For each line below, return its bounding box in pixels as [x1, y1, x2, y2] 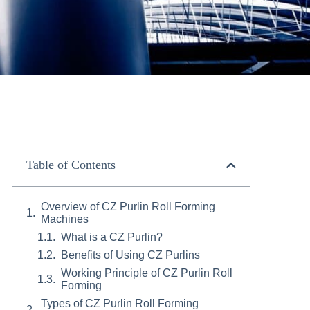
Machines [40, 213, 89, 225]
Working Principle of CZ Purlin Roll [60, 267, 232, 279]
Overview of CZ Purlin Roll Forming [40, 201, 215, 212]
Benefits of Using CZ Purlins [60, 249, 200, 261]
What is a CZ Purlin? [60, 231, 163, 243]
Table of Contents [26, 158, 116, 172]
